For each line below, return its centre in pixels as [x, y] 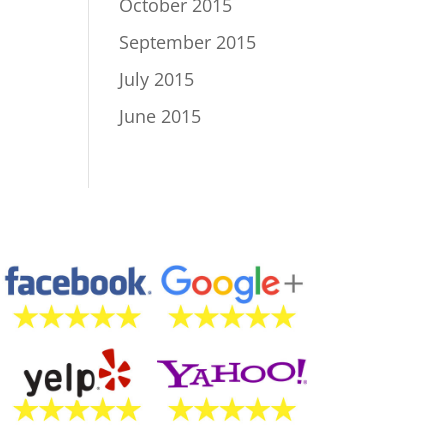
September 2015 [188, 42]
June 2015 [160, 116]
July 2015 [157, 79]
